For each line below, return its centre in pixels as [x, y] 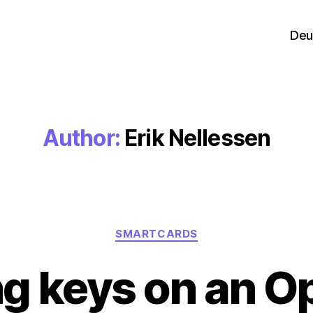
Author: [81, 138]
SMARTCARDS [156, 234]
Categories [187, 227]
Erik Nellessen [198, 138]
